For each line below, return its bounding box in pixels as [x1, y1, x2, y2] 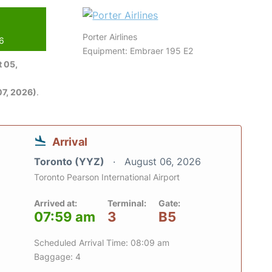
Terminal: [107, 198, 146, 208]
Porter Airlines [83, 32, 138, 42]
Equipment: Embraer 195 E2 [83, 46, 194, 56]
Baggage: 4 [34, 251, 81, 262]
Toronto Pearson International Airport [34, 172, 180, 182]
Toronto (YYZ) [34, 155, 107, 168]
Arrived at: [34, 198, 77, 208]
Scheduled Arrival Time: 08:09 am [34, 237, 169, 248]
